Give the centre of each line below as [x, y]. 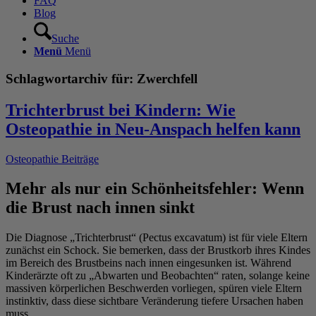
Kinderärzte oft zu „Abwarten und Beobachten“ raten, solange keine [158, 276]
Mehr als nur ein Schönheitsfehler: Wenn [155, 189]
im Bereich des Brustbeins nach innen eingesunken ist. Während [148, 263]
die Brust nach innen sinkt [100, 208]
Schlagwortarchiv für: [71, 78]
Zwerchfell [167, 78]
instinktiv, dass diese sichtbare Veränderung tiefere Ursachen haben [154, 301]
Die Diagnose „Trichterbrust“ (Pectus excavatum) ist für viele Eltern [157, 238]
